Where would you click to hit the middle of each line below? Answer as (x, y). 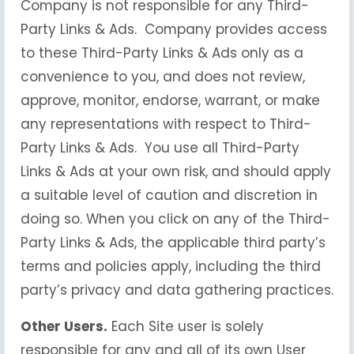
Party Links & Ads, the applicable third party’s (173, 243)
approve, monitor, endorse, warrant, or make (170, 100)
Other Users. (64, 326)
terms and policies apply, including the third (171, 266)
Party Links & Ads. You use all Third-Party (160, 148)
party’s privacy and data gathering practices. (177, 290)
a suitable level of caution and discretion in (169, 195)
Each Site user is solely (186, 326)
